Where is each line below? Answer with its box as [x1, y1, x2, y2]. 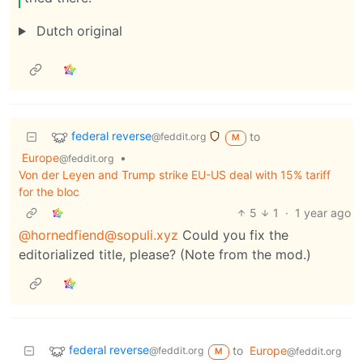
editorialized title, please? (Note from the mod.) [19, 246, 311, 263]
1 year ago [295, 206, 351, 220]
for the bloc [19, 185, 79, 199]
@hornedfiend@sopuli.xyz [19, 227, 178, 244]
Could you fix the [178, 227, 288, 244]
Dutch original [32, 23, 122, 40]
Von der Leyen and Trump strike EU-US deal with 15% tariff [19, 168, 331, 182]
